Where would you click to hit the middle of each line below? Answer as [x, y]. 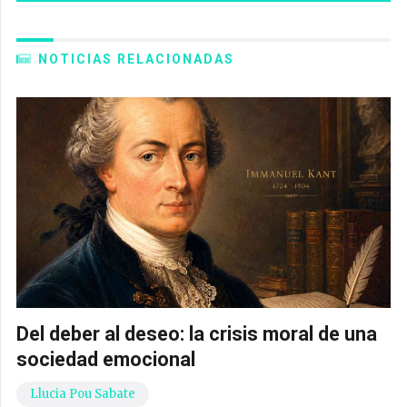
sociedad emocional [106, 359]
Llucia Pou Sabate [83, 393]
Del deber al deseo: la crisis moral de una [197, 333]
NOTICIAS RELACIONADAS [136, 60]
